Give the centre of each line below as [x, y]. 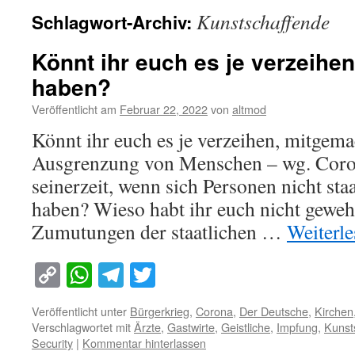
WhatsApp [146, 275]
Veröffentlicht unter [79, 311]
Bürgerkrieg [160, 311]
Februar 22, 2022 [164, 109]
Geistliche [246, 327]
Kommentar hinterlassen [144, 343]
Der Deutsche [274, 311]
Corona [214, 311]
